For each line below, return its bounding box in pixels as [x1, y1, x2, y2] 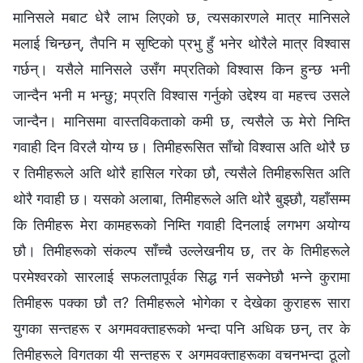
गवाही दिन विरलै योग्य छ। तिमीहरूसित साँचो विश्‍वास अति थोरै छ [13, 138, 350, 156]
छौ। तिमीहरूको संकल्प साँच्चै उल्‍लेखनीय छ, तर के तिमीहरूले [13, 241, 350, 259]
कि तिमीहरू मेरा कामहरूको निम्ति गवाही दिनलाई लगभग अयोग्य [13, 216, 350, 233]
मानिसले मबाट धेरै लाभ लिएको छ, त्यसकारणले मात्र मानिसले [13, 8, 350, 26]
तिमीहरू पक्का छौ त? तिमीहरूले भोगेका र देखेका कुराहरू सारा [13, 293, 350, 311]
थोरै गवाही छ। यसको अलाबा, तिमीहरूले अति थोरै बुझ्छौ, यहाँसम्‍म [13, 190, 350, 207]
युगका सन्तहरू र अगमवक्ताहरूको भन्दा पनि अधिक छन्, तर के [13, 319, 350, 337]
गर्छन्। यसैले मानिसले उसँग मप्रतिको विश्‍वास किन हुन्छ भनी [13, 60, 350, 78]
